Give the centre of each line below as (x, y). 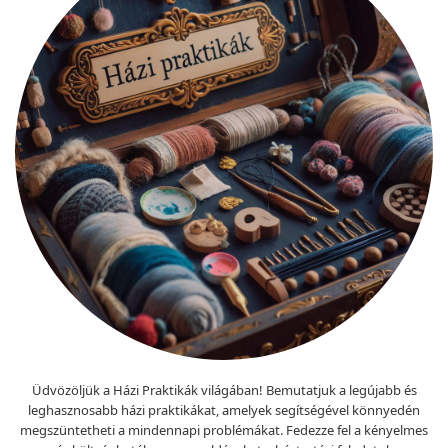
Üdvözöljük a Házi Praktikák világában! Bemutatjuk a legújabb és (224, 389)
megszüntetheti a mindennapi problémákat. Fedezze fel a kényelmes (224, 429)
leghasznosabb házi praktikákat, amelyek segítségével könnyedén (224, 409)
